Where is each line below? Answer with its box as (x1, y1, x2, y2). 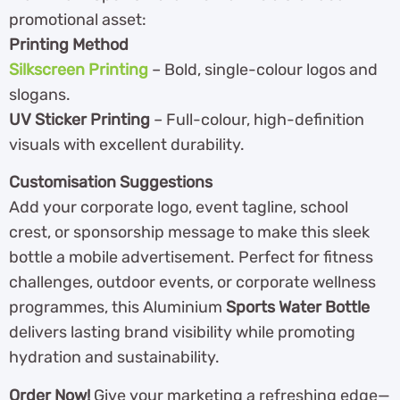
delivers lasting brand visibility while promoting (9, 322, 355, 343)
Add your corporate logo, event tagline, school (9, 197, 348, 218)
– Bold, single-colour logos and (148, 60, 378, 80)
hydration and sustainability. (9, 347, 220, 368)
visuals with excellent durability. (9, 135, 245, 155)
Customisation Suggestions (9, 172, 212, 193)
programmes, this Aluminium (9, 297, 226, 318)
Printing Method (9, 35, 129, 55)
